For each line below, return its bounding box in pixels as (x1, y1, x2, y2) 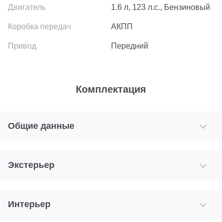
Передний (111, 42, 148, 51)
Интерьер (8, 199, 51, 210)
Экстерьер (8, 160, 55, 170)
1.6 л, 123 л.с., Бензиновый (111, 3, 210, 12)
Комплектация (76, 84, 146, 95)
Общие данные (8, 121, 74, 131)
